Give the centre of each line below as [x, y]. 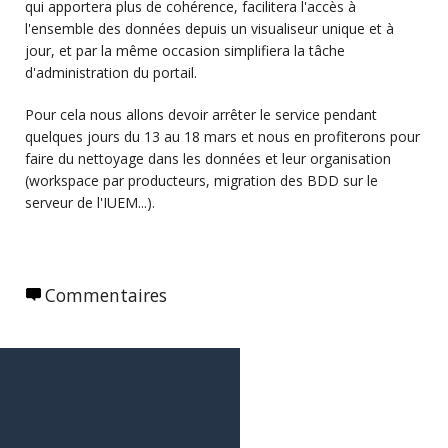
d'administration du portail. [111, 73]
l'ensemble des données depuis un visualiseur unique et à [209, 29]
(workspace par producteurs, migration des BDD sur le [201, 181]
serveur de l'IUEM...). [90, 203]
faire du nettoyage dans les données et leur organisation [208, 159]
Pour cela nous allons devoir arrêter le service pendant [201, 115]
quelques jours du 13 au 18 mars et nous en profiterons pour [222, 137]
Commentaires [106, 295]
